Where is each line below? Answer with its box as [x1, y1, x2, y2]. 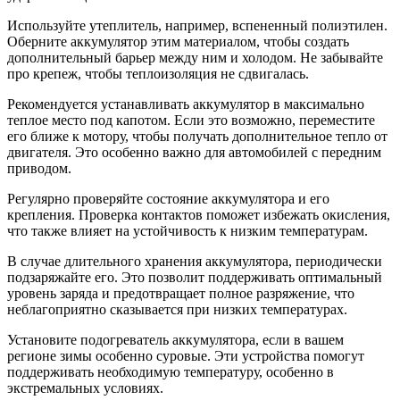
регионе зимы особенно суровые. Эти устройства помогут [7, 348, 364, 364]
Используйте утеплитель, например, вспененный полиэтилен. [7, 18, 387, 34]
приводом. [7, 161, 71, 177]
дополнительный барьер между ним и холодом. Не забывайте [7, 50, 383, 66]
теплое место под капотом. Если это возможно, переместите [7, 112, 375, 129]
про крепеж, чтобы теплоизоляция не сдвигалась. [7, 66, 309, 82]
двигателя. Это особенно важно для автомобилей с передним [7, 145, 381, 161]
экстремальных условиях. [7, 380, 163, 396]
